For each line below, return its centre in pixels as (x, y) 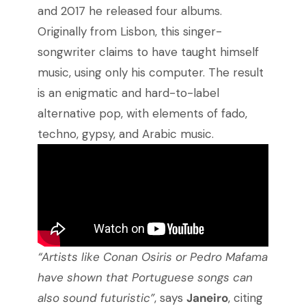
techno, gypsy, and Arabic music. (125, 134)
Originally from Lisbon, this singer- (129, 32)
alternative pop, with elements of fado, (142, 114)
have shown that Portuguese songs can (145, 278)
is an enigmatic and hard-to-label (128, 93)
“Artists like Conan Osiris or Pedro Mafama (152, 257)
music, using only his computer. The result (150, 73)
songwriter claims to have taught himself (148, 52)
